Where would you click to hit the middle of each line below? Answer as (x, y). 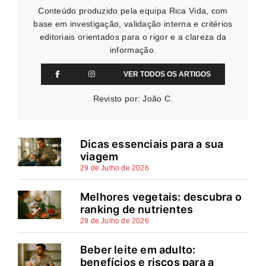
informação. (133, 50)
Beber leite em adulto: (138, 249)
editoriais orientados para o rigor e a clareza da (133, 37)
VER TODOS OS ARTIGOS (167, 74)
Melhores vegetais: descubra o (161, 197)
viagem (99, 156)
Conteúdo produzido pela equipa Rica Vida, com (133, 10)
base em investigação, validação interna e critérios (133, 23)
